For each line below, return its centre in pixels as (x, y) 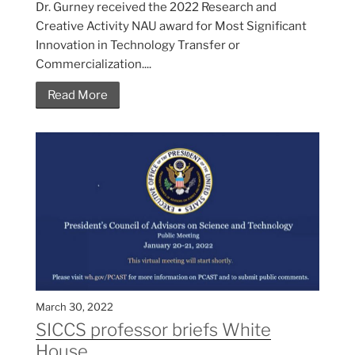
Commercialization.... (94, 65)
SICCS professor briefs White (153, 330)
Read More (78, 95)
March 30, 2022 (74, 307)
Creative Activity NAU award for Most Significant (171, 27)
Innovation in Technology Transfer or (138, 46)
